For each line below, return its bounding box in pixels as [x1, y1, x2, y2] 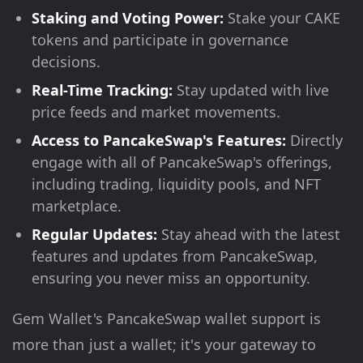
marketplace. [32, 196, 122, 216]
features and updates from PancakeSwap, [32, 246, 318, 267]
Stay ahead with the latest [157, 224, 340, 245]
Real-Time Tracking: [32, 80, 173, 100]
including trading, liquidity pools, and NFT [32, 174, 321, 194]
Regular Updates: [32, 224, 157, 245]
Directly [286, 130, 343, 151]
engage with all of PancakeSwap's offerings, [32, 152, 332, 173]
